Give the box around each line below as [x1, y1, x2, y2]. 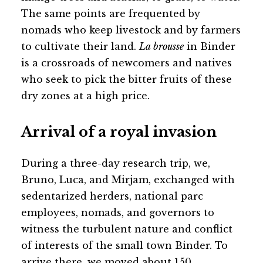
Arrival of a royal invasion [21, 123, 217, 140]
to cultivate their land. [21, 41, 139, 52]
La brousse [139, 41, 184, 52]
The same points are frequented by [21, 8, 200, 19]
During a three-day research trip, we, [21, 157, 210, 169]
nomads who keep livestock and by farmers [21, 24, 241, 36]
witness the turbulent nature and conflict [21, 223, 232, 235]
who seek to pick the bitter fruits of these [21, 73, 232, 85]
